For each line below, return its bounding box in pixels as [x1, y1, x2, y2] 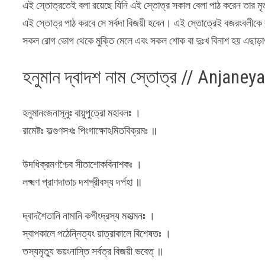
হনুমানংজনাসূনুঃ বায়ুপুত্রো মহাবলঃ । [22, 105, 141, 119]
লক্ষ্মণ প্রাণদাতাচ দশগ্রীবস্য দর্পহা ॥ [22, 174, 143, 189]
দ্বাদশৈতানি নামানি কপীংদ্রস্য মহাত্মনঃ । [22, 208, 156, 222]
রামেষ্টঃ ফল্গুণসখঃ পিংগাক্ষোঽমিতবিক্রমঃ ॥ [22, 123, 158, 137]
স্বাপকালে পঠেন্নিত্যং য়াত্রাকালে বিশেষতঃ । [22, 226, 172, 240]
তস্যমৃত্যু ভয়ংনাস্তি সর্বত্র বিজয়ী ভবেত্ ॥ [22, 244, 164, 258]
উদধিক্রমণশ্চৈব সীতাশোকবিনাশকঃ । [22, 157, 143, 171]
